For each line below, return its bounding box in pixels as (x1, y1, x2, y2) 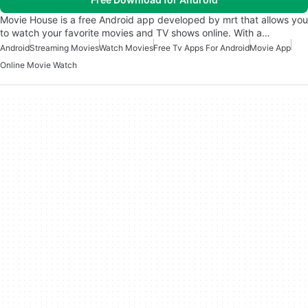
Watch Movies (99, 43, 153, 54)
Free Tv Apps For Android (153, 43, 250, 54)
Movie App (250, 43, 291, 54)
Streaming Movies (30, 43, 99, 54)
